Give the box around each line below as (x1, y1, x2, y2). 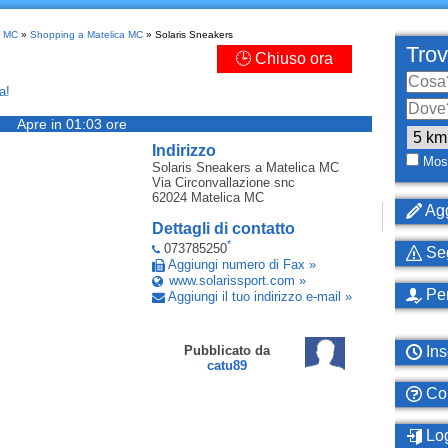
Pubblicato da (183, 343, 270, 359)
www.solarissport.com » (168, 273, 306, 289)
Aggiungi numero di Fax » (167, 257, 316, 273)
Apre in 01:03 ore (16, 116, 127, 132)
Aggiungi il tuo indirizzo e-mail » (167, 289, 352, 305)
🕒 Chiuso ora (235, 50, 333, 67)
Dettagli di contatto (151, 220, 295, 237)
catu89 (206, 358, 247, 374)
